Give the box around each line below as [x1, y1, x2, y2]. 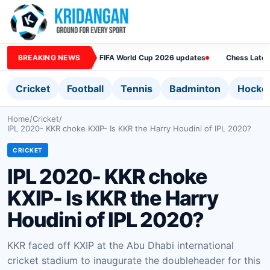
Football [67, 83, 104, 95]
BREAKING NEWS [18, 52, 81, 62]
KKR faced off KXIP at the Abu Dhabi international [7, 239, 234, 251]
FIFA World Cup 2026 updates [99, 52, 206, 62]
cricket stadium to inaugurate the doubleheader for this [7, 254, 260, 266]
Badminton [169, 83, 221, 95]
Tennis [121, 83, 152, 95]
